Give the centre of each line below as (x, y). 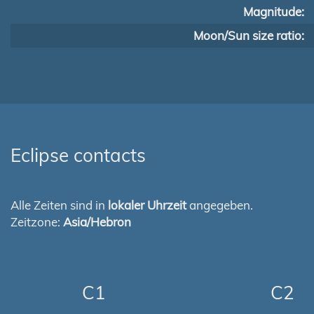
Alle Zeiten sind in (59, 205)
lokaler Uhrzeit (147, 205)
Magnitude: (274, 12)
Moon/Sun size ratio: (249, 35)
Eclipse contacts (78, 155)
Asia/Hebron (97, 222)
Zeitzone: (37, 222)
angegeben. (220, 205)
